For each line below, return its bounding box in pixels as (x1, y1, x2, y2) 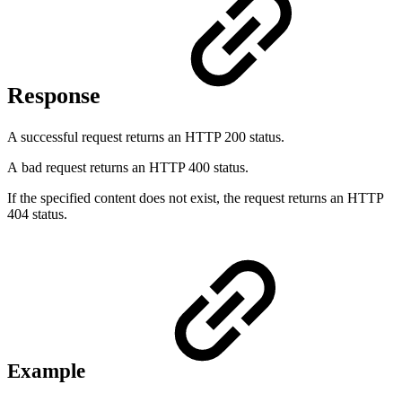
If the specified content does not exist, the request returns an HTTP (7, 189, 383, 205)
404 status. (7, 205, 67, 222)
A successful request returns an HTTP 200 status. (7, 128, 284, 144)
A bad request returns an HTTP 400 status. (7, 159, 249, 175)
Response (7, 83, 107, 109)
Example (7, 359, 91, 382)
